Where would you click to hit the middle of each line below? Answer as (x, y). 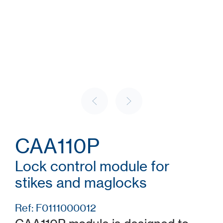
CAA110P (57, 146)
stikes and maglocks (81, 183)
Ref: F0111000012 (56, 208)
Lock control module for (92, 166)
